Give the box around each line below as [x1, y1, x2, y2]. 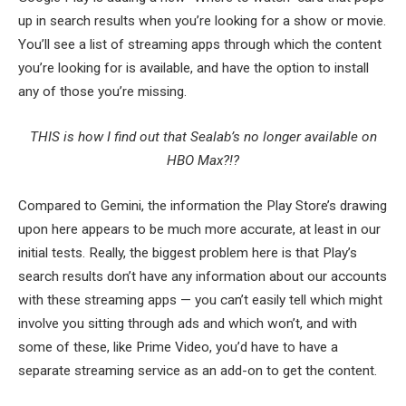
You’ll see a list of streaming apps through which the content [18, 36, 382, 53]
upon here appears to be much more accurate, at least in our [18, 220, 381, 237]
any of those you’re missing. [18, 83, 187, 101]
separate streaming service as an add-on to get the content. [18, 362, 377, 379]
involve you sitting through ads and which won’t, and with [18, 314, 357, 332]
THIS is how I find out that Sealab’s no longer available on [29, 128, 377, 145]
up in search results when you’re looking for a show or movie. [18, 13, 386, 30]
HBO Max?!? [167, 151, 239, 169]
